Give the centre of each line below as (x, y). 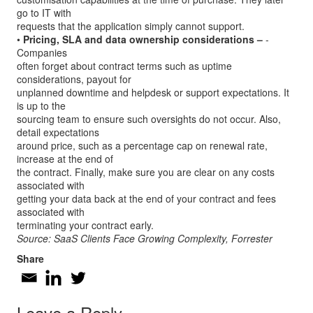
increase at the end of (65, 159)
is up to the (41, 105)
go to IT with (44, 13)
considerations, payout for (74, 79)
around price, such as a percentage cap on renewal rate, (142, 145)
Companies (42, 52)
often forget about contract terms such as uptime (124, 66)
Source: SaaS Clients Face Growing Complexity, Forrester (145, 238)
